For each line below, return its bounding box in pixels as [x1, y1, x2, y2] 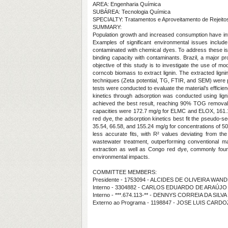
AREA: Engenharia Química [93, 1, 161, 7]
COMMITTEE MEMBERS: [93, 169, 157, 175]
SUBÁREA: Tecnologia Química [93, 9, 170, 15]
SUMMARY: [93, 24, 122, 30]
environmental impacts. [93, 154, 150, 160]
